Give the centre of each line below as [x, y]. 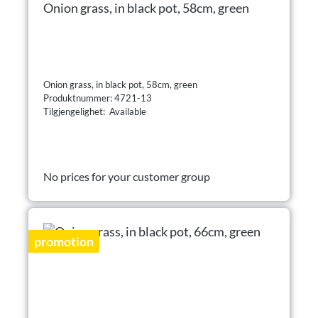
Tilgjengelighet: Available [95, 112]
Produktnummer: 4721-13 [99, 98]
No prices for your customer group [127, 177]
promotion [64, 242]
